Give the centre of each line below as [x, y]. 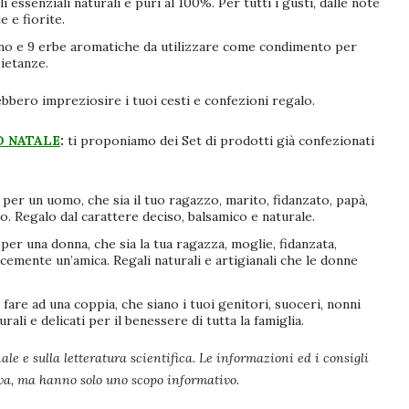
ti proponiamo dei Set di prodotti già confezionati [221, 141]
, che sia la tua [132, 244]
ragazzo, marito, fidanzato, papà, [268, 200]
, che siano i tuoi [167, 304]
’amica [89, 261]
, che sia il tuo [125, 200]
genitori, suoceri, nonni [289, 304]
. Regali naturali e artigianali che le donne [232, 261]
